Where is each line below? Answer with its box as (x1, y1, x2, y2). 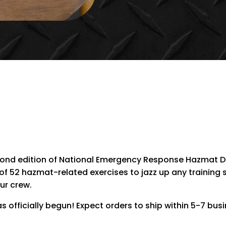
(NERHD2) (129, 111, 168, 124)
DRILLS (129, 87, 154, 99)
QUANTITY (129, 136, 169, 148)
